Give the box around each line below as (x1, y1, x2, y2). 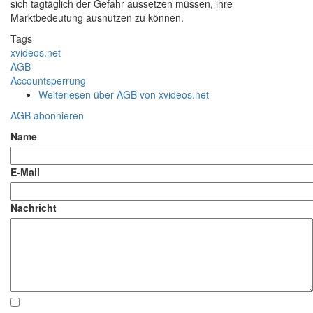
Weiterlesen (38, 87, 91, 101)
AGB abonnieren (10, 108, 84, 122)
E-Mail (10, 164, 40, 179)
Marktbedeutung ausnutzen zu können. (10, 10, 184, 24)
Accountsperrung (10, 73, 86, 87)
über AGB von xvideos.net (91, 87, 209, 101)
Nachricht (10, 200, 57, 214)
